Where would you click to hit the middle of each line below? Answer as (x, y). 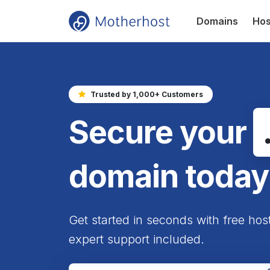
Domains (217, 21)
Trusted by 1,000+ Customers (147, 94)
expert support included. (137, 239)
